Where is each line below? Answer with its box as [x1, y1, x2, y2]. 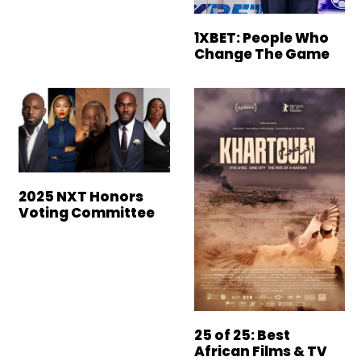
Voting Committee [19, 203, 155, 223]
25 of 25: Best [193, 325, 290, 345]
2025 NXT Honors [19, 187, 143, 207]
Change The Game [193, 44, 330, 64]
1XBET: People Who [193, 27, 329, 48]
